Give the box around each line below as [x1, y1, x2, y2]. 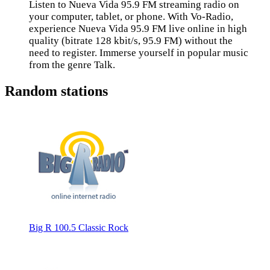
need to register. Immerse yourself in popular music [29, 47, 248, 58]
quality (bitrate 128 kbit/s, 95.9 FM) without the [29, 35, 233, 46]
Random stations [5, 83, 108, 99]
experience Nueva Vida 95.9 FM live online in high [29, 23, 247, 34]
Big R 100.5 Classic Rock [29, 222, 128, 233]
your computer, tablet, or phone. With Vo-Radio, [29, 11, 233, 22]
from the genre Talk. [29, 59, 115, 71]
